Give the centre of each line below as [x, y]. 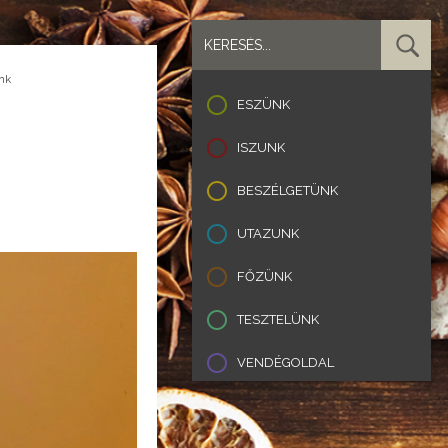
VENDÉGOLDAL [285, 362]
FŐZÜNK [264, 276]
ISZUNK [261, 147]
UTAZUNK [268, 233]
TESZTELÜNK [278, 319]
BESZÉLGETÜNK [287, 190]
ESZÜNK [263, 104]
